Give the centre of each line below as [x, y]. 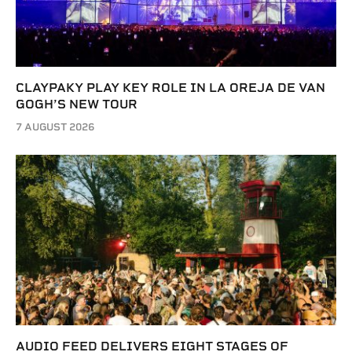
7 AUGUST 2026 [55, 127]
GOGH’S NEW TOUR [77, 104]
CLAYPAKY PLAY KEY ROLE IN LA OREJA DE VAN [170, 88]
